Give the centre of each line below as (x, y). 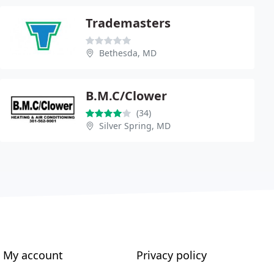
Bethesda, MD (128, 53)
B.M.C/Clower (126, 95)
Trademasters (128, 23)
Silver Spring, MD (135, 125)
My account (33, 255)
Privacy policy (171, 255)
